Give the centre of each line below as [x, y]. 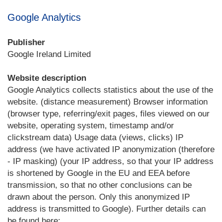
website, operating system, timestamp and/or [91, 126]
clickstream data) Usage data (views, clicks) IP [95, 138]
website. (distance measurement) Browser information [108, 102]
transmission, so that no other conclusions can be [100, 185]
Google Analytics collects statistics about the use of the [110, 90]
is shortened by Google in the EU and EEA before [99, 173]
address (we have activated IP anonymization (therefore [111, 149]
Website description [47, 78]
